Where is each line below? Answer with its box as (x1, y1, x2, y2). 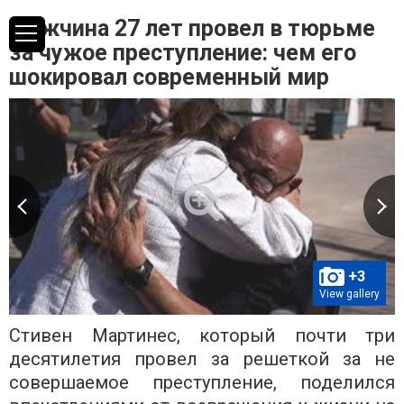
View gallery (319, 287, 380, 300)
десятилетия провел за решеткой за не (9, 347, 395, 370)
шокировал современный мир (9, 64, 329, 90)
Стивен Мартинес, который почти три (9, 324, 395, 346)
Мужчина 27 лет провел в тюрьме (9, 15, 375, 41)
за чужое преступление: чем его (9, 40, 356, 66)
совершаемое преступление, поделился (9, 371, 395, 393)
